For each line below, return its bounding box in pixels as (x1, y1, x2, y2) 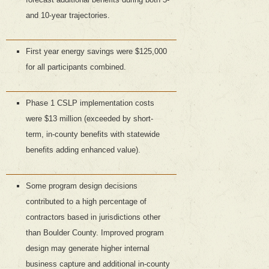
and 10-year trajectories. (25, 11, 110, 20)
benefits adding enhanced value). (25, 145, 141, 155)
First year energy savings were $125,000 (25, 47, 167, 56)
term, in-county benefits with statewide (25, 130, 160, 139)
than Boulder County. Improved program (25, 228, 164, 238)
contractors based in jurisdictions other (25, 213, 160, 222)
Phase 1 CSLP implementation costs (25, 98, 154, 108)
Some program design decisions (25, 181, 138, 191)
